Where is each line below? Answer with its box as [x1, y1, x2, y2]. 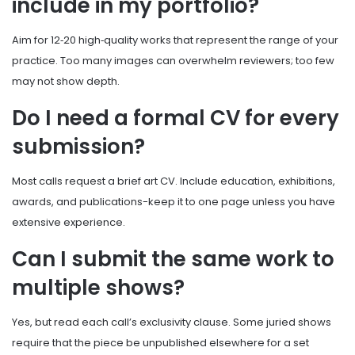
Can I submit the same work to [12, 244, 334, 273]
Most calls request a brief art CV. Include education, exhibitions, [12, 173, 335, 189]
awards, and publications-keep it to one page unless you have [12, 193, 335, 209]
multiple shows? [12, 273, 185, 302]
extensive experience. [12, 214, 125, 230]
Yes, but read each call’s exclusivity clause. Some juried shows [12, 314, 331, 330]
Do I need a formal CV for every [12, 103, 339, 132]
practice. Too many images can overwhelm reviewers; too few [12, 52, 334, 68]
